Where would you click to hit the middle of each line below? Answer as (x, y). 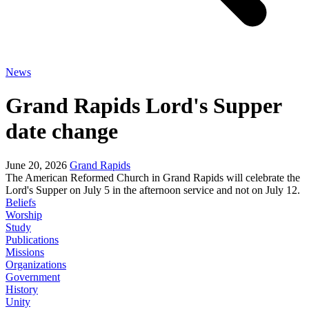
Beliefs (21, 202)
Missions (25, 252)
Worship (24, 215)
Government (33, 277)
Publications (32, 239)
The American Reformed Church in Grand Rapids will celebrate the (153, 177)
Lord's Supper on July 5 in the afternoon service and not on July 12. (153, 190)
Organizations (36, 264)
